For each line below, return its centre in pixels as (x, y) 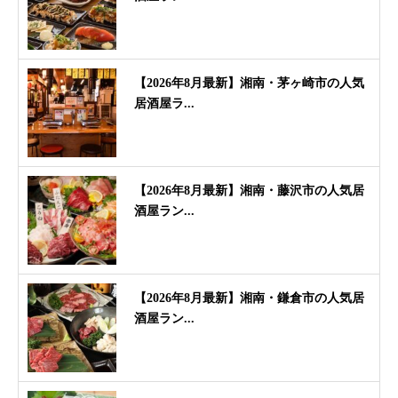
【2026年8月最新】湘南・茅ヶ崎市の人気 (249, 83)
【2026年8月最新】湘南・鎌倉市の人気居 (249, 298)
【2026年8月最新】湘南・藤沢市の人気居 (249, 190)
